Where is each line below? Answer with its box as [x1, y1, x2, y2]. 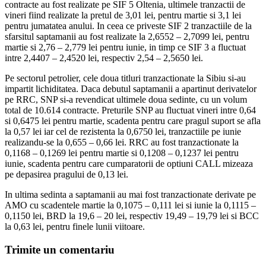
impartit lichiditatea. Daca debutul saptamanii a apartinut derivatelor [5, 83, 256, 94]
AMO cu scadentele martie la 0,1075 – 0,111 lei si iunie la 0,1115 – [5, 199, 256, 210]
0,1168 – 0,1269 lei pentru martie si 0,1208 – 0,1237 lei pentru [5, 147, 239, 158]
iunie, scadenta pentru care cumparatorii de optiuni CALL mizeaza [5, 158, 253, 169]
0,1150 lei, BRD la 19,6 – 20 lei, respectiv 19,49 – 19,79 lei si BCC [5, 210, 259, 221]
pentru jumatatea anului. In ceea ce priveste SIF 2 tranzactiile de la [5, 20, 252, 31]
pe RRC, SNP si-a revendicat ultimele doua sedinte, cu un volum [5, 94, 247, 104]
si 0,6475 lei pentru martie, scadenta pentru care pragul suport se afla [5, 115, 261, 126]
